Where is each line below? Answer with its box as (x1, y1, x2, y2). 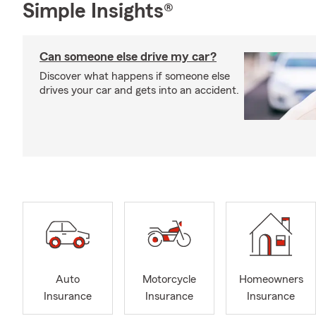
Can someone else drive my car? (39, 50, 217, 63)
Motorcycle (142, 274, 196, 286)
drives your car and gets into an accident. (39, 85, 239, 96)
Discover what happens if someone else (39, 71, 230, 82)
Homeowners (238, 274, 303, 286)
